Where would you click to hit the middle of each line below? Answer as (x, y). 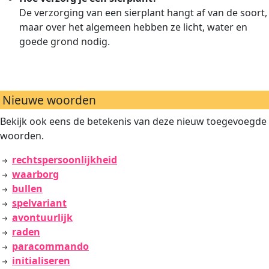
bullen (27, 189)
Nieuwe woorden (49, 100)
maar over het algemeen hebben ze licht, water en (133, 27)
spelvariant (39, 203)
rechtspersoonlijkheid (65, 160)
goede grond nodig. (65, 41)
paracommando (50, 246)
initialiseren (41, 261)
